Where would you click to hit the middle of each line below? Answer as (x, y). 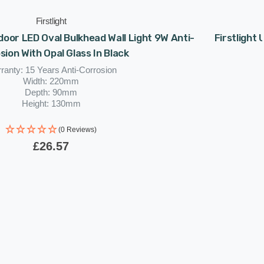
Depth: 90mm (51, 93)
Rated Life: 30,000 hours (51, 115)
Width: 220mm (51, 81)
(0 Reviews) (77, 130)
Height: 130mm (51, 104)
